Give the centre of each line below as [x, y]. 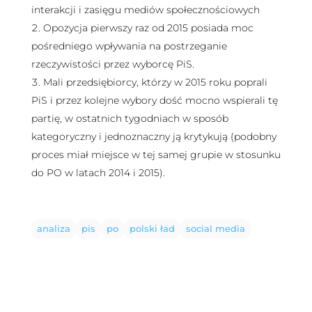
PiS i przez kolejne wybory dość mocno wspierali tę [154, 100]
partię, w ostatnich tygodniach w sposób [130, 118]
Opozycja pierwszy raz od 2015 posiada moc [148, 28]
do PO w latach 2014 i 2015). [98, 172]
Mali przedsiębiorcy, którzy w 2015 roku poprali [155, 82]
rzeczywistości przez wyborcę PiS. [112, 64]
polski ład [152, 229]
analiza [53, 229]
